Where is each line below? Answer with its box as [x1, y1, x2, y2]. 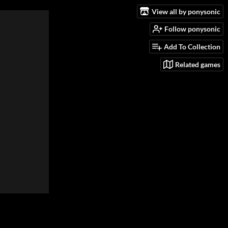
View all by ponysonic [152, 7, 220, 16]
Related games [175, 60, 220, 69]
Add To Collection [164, 42, 220, 51]
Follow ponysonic [164, 24, 220, 34]
